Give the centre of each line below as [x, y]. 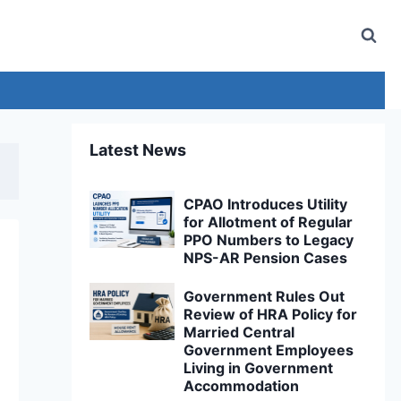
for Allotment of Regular [269, 222]
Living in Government [259, 368]
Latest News [138, 150]
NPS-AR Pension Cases [266, 258]
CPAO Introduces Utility [266, 204]
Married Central [239, 332]
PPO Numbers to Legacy [269, 240]
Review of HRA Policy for [271, 314]
